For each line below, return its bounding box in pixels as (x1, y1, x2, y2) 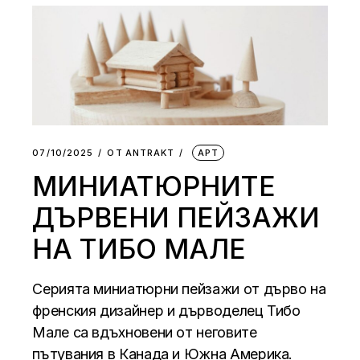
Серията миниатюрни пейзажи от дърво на (32, 280, 326, 298)
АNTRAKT (125, 147, 175, 159)
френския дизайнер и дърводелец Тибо (32, 302, 301, 320)
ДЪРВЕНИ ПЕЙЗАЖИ (32, 201, 321, 235)
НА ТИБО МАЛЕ (32, 232, 247, 266)
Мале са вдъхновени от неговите (32, 324, 257, 342)
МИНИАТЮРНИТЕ (32, 170, 276, 203)
